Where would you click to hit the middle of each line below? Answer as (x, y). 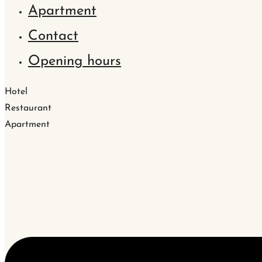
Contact (53, 36)
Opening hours (75, 61)
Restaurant (28, 108)
